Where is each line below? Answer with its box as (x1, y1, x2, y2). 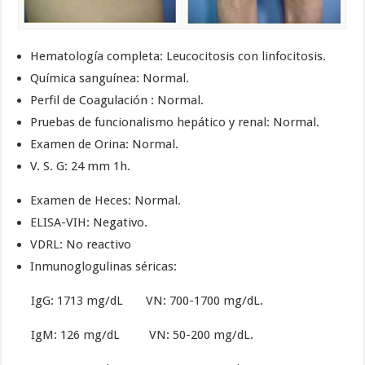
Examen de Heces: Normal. (30, 193, 182, 209)
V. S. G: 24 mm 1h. (30, 159, 131, 174)
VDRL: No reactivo (30, 237, 132, 253)
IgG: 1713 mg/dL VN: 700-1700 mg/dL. (18, 293, 264, 309)
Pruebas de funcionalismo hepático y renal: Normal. (30, 115, 320, 130)
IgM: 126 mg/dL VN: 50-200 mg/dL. (18, 328, 254, 343)
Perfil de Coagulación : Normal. (30, 93, 204, 108)
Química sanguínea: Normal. (30, 71, 190, 86)
